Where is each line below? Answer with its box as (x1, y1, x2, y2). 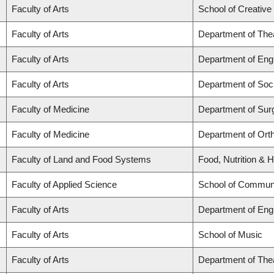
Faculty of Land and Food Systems (12, 154, 151, 165)
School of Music (198, 229, 262, 240)
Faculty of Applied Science (12, 179, 117, 190)
